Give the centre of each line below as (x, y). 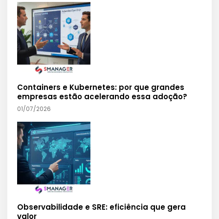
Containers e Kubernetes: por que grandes (101, 88)
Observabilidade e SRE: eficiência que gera (101, 207)
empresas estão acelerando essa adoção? (102, 97)
